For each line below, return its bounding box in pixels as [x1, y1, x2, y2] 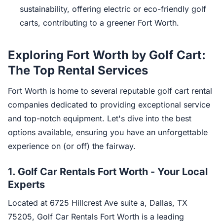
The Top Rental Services [8, 63, 148, 77]
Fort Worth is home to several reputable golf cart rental [8, 86, 212, 96]
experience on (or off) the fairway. [8, 141, 136, 151]
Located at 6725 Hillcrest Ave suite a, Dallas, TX [8, 198, 187, 208]
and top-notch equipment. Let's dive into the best [8, 113, 191, 123]
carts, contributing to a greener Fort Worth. [20, 18, 179, 28]
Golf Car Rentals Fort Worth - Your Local [18, 166, 208, 178]
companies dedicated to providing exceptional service [8, 100, 210, 110]
